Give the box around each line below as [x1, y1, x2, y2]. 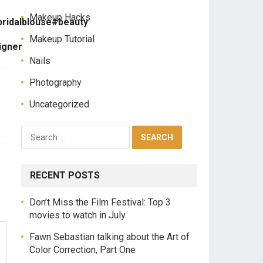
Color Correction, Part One [29, 244, 136, 255]
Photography [29, 77, 82, 88]
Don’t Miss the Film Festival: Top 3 [29, 197, 171, 208]
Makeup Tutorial [29, 33, 95, 45]
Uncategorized [29, 99, 89, 110]
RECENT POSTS [30, 170, 100, 181]
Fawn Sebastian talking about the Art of [29, 231, 190, 242]
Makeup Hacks [29, 12, 90, 23]
